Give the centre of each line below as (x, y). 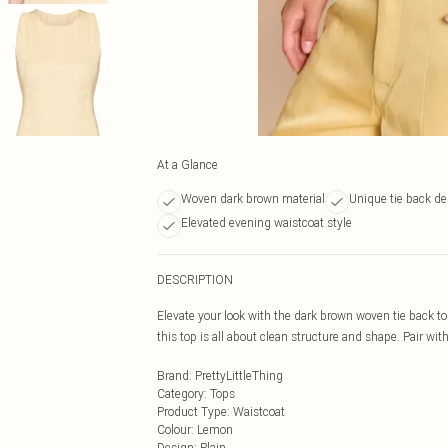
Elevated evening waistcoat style (266, 222)
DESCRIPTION (195, 279)
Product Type (192, 411)
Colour (174, 429)
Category (180, 393)
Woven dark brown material (253, 198)
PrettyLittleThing (239, 375)
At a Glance (187, 164)
